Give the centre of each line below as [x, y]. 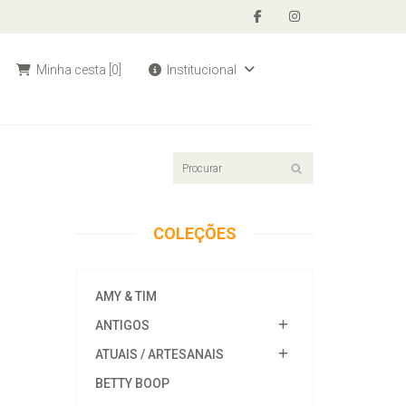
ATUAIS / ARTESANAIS [159, 354]
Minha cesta [71, 70]
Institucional [202, 70]
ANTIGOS [122, 325]
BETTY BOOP [132, 383]
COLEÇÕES [194, 233]
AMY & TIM [126, 296]
